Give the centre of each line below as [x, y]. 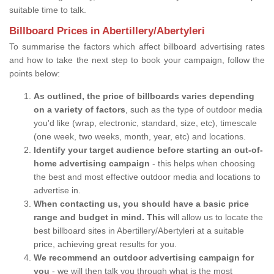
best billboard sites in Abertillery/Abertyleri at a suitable [139, 231]
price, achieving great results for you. [105, 244]
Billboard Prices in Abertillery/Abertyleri [107, 31]
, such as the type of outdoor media [194, 109]
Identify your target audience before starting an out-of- [148, 150]
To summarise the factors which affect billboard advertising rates [137, 46]
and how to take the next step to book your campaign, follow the [137, 60]
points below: [36, 73]
